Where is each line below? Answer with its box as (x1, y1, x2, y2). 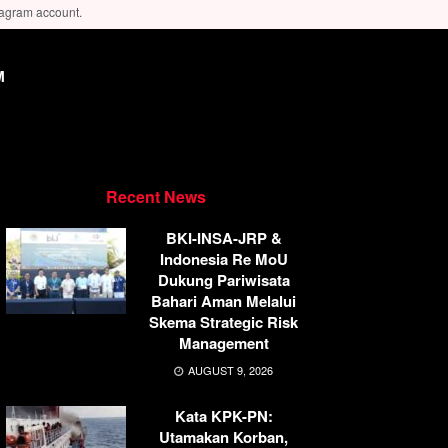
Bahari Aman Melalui (151, 289, 296, 312)
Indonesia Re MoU (159, 247, 288, 270)
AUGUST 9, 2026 (185, 361, 273, 378)
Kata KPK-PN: (174, 404, 273, 427)
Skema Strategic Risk (149, 310, 298, 333)
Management (178, 331, 269, 354)
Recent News (106, 184, 206, 208)
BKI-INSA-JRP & (165, 226, 282, 249)
